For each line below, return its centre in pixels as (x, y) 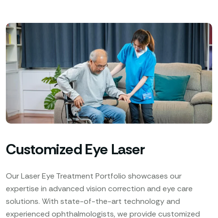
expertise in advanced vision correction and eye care (99, 189)
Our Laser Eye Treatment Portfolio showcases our (94, 176)
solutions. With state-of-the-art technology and (93, 201)
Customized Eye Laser (75, 149)
